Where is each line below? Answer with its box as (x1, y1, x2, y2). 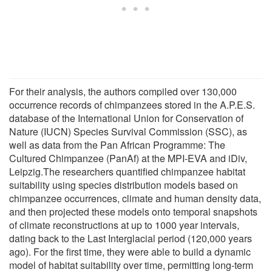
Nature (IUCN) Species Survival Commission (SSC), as (9, 124, 247, 138)
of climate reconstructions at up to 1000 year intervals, (9, 217, 239, 232)
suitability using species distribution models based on (9, 177, 238, 192)
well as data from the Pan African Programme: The (9, 137, 225, 152)
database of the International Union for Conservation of (9, 110, 243, 125)
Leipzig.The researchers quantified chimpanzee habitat (9, 164, 245, 178)
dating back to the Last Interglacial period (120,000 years (9, 231, 252, 245)
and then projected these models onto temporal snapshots (9, 204, 257, 219)
